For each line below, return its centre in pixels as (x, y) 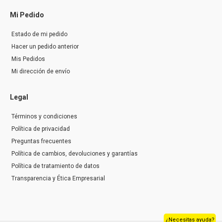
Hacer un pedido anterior (45, 47)
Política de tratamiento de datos (55, 166)
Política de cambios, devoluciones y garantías (75, 154)
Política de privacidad (41, 129)
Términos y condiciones (44, 117)
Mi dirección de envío (41, 72)
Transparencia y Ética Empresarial (58, 179)
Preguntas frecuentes (41, 141)
